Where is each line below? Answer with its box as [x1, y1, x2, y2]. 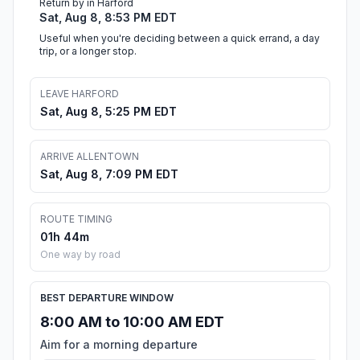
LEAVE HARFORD [40, 88, 119, 100]
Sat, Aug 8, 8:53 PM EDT [39, 10, 177, 25]
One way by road [40, 248, 121, 261]
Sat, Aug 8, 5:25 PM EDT [40, 104, 177, 119]
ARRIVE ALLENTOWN [40, 150, 139, 163]
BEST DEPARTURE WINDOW [40, 292, 174, 305]
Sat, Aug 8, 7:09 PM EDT [40, 167, 178, 182]
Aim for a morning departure [40, 337, 198, 352]
